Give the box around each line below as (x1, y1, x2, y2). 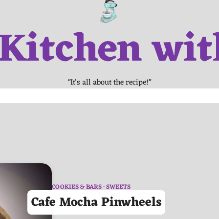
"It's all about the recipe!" (68, 76, 151, 89)
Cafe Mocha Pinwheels (31, 191, 162, 214)
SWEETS (106, 181, 131, 193)
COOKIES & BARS (52, 181, 102, 193)
